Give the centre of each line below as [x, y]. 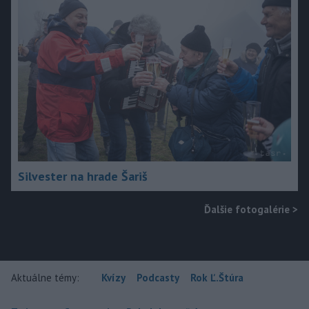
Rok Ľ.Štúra [217, 278]
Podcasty [158, 278]
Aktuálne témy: [45, 278]
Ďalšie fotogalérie [247, 210]
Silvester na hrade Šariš [83, 177]
